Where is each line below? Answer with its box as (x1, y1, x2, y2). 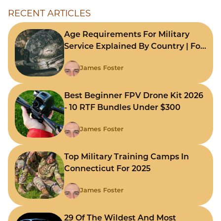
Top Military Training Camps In (64, 153, 189, 162)
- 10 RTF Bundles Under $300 (64, 104, 181, 112)
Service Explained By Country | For (64, 43, 204, 51)
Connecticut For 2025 (64, 165, 150, 174)
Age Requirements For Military (64, 31, 189, 39)
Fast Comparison (64, 55, 133, 63)
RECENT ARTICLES (8, 8, 91, 19)
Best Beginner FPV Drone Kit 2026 (64, 92, 203, 101)
